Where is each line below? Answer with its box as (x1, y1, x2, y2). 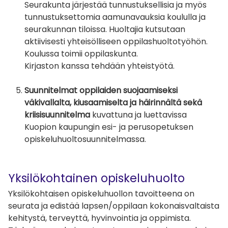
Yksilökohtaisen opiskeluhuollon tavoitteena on (8, 187, 194, 199)
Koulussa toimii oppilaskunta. (24, 48, 138, 60)
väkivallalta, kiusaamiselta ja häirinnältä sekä (24, 97, 202, 109)
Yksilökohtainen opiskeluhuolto (8, 170, 185, 187)
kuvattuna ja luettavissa (90, 109, 187, 121)
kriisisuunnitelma (24, 109, 90, 121)
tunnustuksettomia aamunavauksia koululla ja (24, 11, 206, 23)
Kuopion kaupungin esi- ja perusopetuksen (24, 121, 193, 133)
